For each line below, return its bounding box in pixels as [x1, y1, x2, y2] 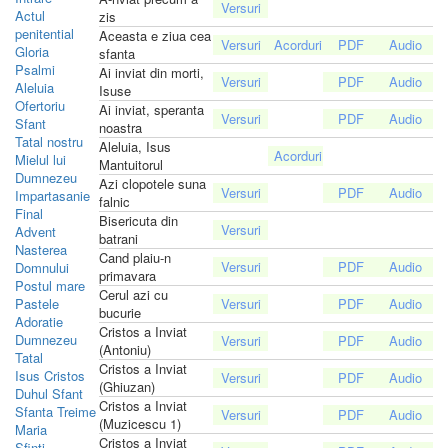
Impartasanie [15, 185, 90, 205]
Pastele [15, 293, 59, 313]
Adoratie [15, 311, 63, 331]
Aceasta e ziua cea [99, 25, 211, 45]
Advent [15, 221, 56, 241]
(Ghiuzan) [99, 376, 155, 396]
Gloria [15, 41, 49, 61]
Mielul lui [15, 149, 66, 169]
